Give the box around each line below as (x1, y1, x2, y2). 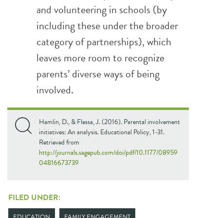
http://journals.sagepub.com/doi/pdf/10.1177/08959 (39, 147, 178, 158)
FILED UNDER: (8, 192, 60, 203)
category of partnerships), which (36, 34, 171, 50)
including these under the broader (36, 18, 178, 34)
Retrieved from (39, 137, 79, 147)
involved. (36, 82, 73, 98)
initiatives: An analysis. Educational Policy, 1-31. (39, 127, 164, 137)
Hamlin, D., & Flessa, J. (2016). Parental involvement (39, 117, 180, 127)
